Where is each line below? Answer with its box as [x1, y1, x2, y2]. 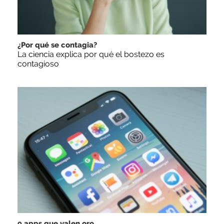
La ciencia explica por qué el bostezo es [17, 49, 164, 59]
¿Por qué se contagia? [17, 40, 97, 49]
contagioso [17, 58, 59, 68]
